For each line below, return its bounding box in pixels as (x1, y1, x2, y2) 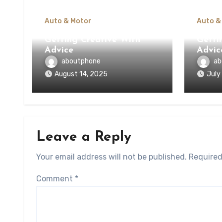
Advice (45, 46, 73, 55)
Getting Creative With (45, 35, 140, 45)
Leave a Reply (36, 130, 131, 144)
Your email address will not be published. (36, 152, 187, 162)
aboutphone (61, 57, 101, 66)
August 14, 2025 (55, 70, 108, 78)
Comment (36, 174, 75, 183)
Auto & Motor (45, 17, 92, 25)
